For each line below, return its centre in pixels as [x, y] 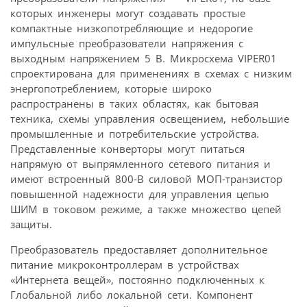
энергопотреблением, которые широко [111, 89]
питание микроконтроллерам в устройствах [125, 265]
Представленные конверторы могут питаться [127, 149]
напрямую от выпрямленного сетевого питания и [140, 164]
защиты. [31, 224]
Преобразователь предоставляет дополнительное [139, 250]
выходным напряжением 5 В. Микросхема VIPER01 [144, 59]
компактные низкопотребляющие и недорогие [132, 28]
